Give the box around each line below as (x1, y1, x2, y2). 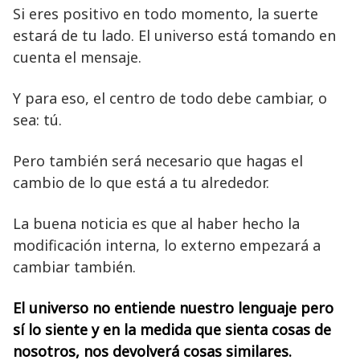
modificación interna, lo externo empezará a (13, 235, 321, 255)
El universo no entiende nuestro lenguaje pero (13, 297, 333, 317)
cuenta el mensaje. (13, 47, 141, 67)
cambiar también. (13, 256, 136, 276)
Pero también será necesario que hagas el (13, 150, 303, 170)
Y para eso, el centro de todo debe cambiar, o (13, 88, 327, 108)
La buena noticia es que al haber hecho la (13, 213, 300, 233)
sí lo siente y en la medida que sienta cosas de (13, 319, 331, 339)
